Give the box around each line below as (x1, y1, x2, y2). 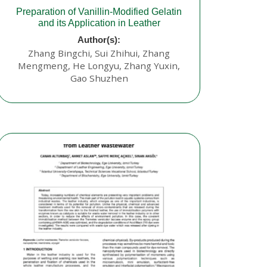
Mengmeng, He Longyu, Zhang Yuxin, (18, 60, 180, 72)
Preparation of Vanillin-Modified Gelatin (16, 7, 182, 17)
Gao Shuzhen (70, 72, 128, 85)
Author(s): (77, 35, 120, 45)
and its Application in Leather (38, 18, 160, 29)
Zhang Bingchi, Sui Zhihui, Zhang (28, 47, 170, 60)
